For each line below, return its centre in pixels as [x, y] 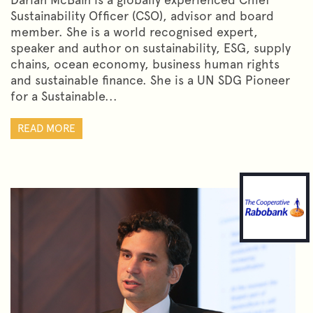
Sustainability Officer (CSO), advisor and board [142, 15]
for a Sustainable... [64, 96]
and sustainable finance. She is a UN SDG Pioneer [150, 80]
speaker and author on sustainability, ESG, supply [151, 48]
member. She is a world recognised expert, [134, 31]
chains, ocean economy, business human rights [145, 64]
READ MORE [46, 128]
